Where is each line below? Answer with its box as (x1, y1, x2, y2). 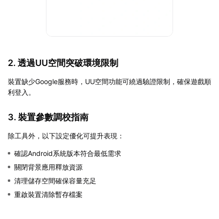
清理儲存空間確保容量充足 (14, 176, 96, 185)
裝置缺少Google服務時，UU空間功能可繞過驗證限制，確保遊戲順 (8, 77, 211, 86)
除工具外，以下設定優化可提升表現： (8, 131, 124, 140)
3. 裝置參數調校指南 (8, 111, 88, 122)
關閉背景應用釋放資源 (14, 162, 83, 171)
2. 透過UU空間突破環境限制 (8, 57, 118, 68)
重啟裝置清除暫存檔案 (14, 190, 83, 198)
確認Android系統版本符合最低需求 (14, 149, 121, 157)
